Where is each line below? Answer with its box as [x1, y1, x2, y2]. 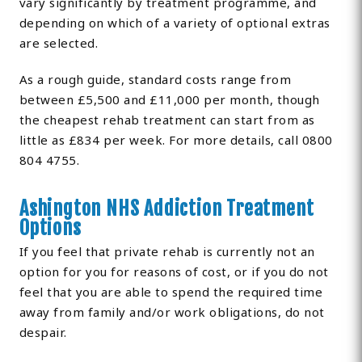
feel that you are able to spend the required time [19, 284, 323, 301]
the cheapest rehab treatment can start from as [19, 112, 315, 128]
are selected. [19, 35, 99, 52]
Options [19, 216, 82, 241]
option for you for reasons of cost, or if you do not [19, 263, 329, 280]
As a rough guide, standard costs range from [19, 71, 292, 88]
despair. [19, 324, 67, 341]
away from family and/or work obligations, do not [19, 304, 325, 321]
